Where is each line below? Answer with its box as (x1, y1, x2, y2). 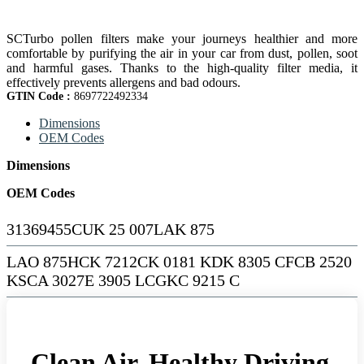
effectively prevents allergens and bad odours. (6, 75, 240, 89)
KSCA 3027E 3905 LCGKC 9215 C (6, 271, 240, 289)
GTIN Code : (6, 89, 74, 102)
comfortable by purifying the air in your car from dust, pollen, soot (6, 45, 357, 60)
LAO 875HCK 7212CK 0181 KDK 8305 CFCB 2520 (6, 252, 352, 271)
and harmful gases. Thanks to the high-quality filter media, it (6, 60, 357, 75)
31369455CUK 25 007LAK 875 (6, 219, 214, 238)
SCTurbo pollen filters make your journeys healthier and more (6, 31, 357, 45)
